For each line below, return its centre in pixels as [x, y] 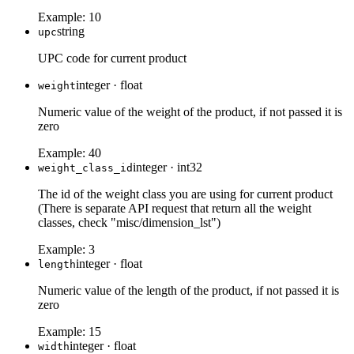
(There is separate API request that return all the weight [175, 208]
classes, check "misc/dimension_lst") [129, 222]
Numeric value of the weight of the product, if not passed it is [190, 111]
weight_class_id [85, 168]
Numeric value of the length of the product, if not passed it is [188, 290]
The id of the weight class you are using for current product [185, 194]
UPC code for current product [112, 58]
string [71, 31]
